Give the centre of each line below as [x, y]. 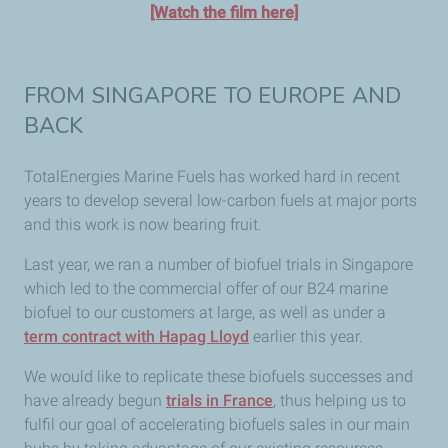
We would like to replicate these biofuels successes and [218, 376]
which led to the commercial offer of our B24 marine [206, 288]
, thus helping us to [339, 400]
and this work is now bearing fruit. [143, 224]
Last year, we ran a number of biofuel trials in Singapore [218, 264]
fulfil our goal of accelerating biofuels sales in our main [217, 424]
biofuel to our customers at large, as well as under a [205, 312]
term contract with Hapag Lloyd [136, 336]
